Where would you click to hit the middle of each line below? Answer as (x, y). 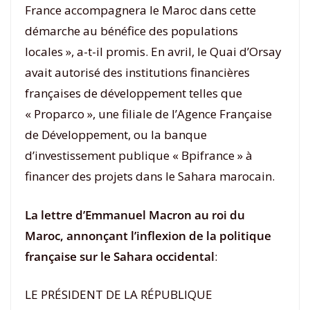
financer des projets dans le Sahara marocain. (150, 176)
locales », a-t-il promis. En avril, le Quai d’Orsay (153, 52)
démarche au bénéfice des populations (131, 31)
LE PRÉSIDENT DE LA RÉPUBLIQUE (119, 294)
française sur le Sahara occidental (120, 256)
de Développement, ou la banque (116, 135)
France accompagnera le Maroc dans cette (140, 10)
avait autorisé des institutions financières (137, 72)
